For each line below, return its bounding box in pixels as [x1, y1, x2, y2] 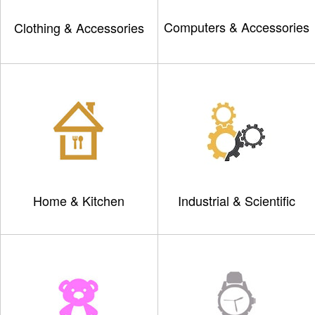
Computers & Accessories [163, 18, 309, 36]
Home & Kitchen [33, 191, 125, 210]
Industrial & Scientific [177, 191, 295, 210]
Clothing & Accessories [13, 18, 144, 37]
